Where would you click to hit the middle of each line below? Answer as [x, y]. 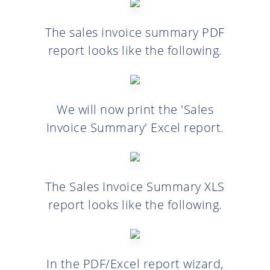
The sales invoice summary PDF [135, 32]
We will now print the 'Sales [135, 109]
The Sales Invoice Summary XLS [135, 186]
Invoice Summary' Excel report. [135, 127]
